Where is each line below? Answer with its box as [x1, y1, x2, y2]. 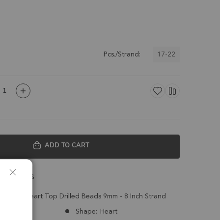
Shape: [75, 206, 97, 217]
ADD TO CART [44, 140, 89, 149]
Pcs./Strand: [103, 49, 140, 60]
